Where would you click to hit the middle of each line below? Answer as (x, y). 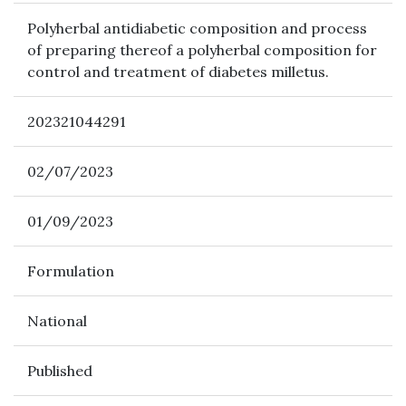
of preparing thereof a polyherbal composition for (202, 50)
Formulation (71, 271)
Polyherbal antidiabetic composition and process (197, 28)
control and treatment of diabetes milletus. (178, 72)
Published (60, 371)
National (57, 321)
